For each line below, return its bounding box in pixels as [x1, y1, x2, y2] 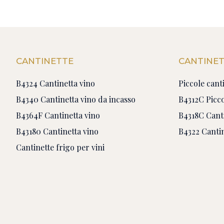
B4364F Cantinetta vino [16, 110, 100, 121]
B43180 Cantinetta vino [16, 126, 98, 137]
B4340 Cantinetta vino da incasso [16, 94, 135, 105]
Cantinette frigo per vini [16, 142, 104, 153]
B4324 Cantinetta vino [16, 78, 95, 89]
